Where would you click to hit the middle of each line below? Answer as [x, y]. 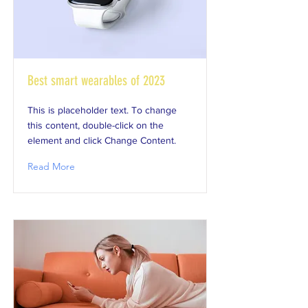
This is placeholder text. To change [102, 110]
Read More [51, 166]
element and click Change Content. [102, 140]
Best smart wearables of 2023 [96, 80]
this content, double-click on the [96, 125]
